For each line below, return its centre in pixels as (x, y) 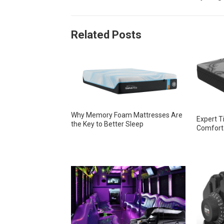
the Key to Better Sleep (107, 124)
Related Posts (106, 35)
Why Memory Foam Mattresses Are (127, 115)
